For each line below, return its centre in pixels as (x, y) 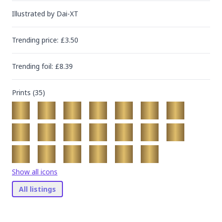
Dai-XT (67, 14)
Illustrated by (34, 14)
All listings (37, 189)
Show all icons (35, 172)
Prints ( (23, 92)
